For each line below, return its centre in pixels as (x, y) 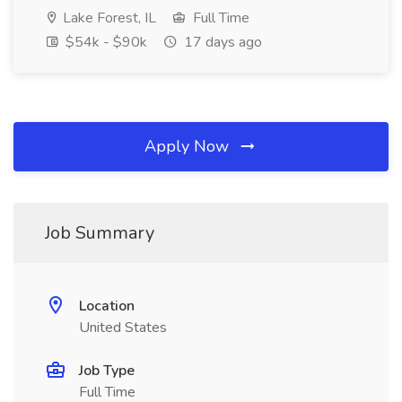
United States (123, 328)
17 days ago (221, 42)
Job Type (107, 371)
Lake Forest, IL (108, 18)
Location (107, 306)
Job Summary (100, 233)
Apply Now (189, 146)
